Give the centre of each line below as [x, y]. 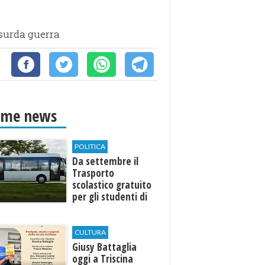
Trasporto [93, 173]
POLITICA [90, 146]
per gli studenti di [110, 197]
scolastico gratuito [112, 185]
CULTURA [91, 232]
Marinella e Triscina [114, 209]
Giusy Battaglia [105, 247]
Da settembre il [106, 161]
